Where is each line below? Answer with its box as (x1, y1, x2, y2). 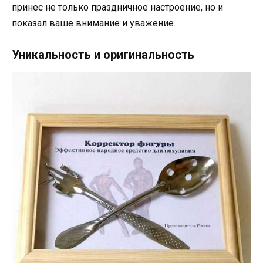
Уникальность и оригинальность (12, 47, 194, 62)
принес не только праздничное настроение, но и (12, 1, 223, 13)
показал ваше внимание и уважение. (12, 17, 176, 29)
